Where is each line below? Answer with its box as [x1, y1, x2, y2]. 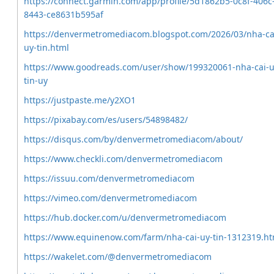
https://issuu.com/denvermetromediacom [24, 172, 194, 184]
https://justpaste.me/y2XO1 [24, 94, 136, 106]
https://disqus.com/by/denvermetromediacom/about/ [24, 133, 243, 145]
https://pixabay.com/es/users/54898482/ [24, 114, 188, 125]
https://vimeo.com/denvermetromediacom [24, 192, 197, 204]
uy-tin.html [24, 42, 69, 53]
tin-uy [24, 75, 48, 86]
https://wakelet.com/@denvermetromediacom [24, 251, 212, 262]
